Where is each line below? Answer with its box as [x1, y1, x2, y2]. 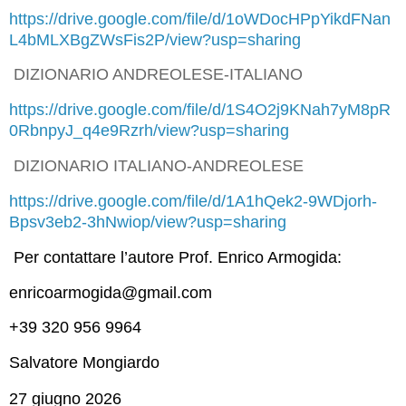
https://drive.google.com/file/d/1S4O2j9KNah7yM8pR [9, 101, 391, 120]
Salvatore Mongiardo [9, 353, 159, 372]
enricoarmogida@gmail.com [9, 283, 212, 302]
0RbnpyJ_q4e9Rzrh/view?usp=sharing [9, 121, 289, 140]
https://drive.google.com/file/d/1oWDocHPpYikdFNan [9, 9, 391, 28]
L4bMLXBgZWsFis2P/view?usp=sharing [9, 30, 301, 49]
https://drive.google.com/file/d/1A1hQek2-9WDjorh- [9, 191, 377, 210]
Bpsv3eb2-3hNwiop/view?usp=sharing [9, 212, 286, 231]
